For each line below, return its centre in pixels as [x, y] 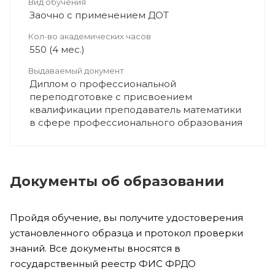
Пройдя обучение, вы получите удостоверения [126, 218]
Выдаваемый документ [76, 71]
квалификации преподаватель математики [135, 110]
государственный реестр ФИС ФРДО [103, 264]
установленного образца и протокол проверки [126, 233]
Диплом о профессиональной [103, 84]
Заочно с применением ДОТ [99, 15]
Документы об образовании [117, 181]
